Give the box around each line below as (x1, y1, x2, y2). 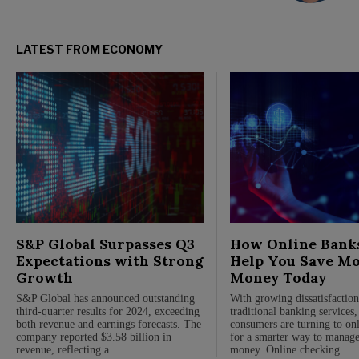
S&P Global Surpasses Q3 (16, 234, 195, 253)
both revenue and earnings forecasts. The (16, 317, 201, 330)
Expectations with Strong (16, 251, 204, 270)
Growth (16, 268, 81, 287)
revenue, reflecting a (16, 343, 109, 356)
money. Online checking (230, 343, 341, 356)
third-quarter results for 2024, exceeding (16, 305, 200, 317)
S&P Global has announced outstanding (16, 292, 195, 305)
